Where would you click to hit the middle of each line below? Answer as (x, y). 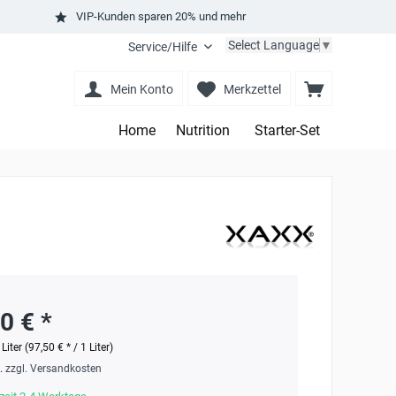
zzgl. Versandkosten (53, 369)
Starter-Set (287, 130)
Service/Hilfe (163, 47)
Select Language (274, 45)
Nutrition (203, 130)
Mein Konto (142, 89)
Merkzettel (252, 89)
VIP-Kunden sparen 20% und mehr (160, 16)
